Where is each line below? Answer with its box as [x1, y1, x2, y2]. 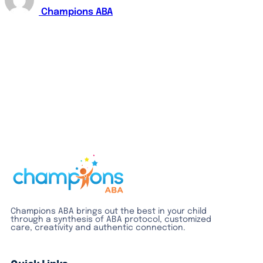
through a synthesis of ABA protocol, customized [11, 215, 211, 224]
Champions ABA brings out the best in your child [11, 207, 207, 215]
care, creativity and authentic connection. [11, 223, 186, 232]
